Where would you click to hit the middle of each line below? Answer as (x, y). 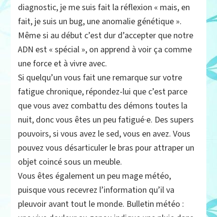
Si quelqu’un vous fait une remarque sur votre (100, 77)
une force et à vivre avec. (63, 63)
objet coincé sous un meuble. (70, 162)
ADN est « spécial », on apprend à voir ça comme (105, 49)
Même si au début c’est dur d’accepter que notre (106, 35)
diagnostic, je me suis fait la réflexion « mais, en (104, 7)
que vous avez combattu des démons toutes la (103, 106)
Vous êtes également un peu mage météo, (95, 176)
